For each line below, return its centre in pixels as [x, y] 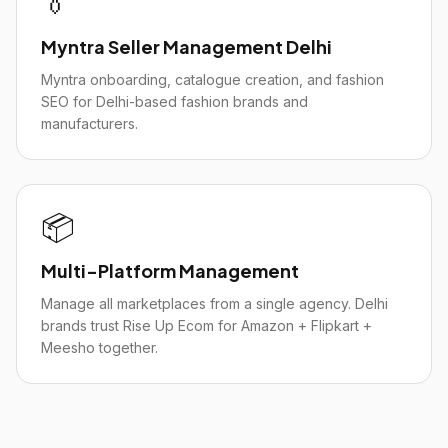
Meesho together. [99, 347]
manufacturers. [89, 123]
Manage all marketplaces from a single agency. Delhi [214, 303]
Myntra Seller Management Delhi [186, 46]
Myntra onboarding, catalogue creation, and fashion [212, 79]
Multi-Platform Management [170, 270]
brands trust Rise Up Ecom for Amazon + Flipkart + [206, 325]
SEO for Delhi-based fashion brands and [174, 101]
